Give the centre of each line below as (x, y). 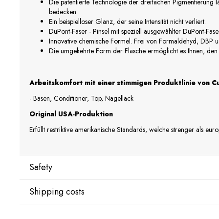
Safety (41, 167)
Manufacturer (54, 200)
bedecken (63, 12)
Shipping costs (57, 192)
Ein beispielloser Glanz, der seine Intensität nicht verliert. (127, 22)
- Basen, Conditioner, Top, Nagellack (81, 99)
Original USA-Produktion (71, 114)
